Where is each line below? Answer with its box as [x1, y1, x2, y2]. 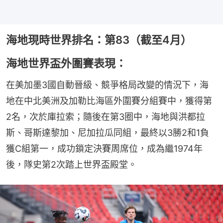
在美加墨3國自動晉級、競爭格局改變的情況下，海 [6, 79, 209, 90]
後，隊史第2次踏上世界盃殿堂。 [6, 159, 137, 170]
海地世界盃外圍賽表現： [6, 56, 126, 70]
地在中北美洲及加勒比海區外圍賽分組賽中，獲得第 [6, 95, 212, 106]
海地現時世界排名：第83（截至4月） [6, 33, 192, 46]
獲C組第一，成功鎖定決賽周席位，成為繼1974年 [6, 143, 203, 154]
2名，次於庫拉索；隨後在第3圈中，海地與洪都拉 [6, 111, 205, 122]
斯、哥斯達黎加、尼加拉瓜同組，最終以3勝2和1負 [6, 127, 209, 138]
